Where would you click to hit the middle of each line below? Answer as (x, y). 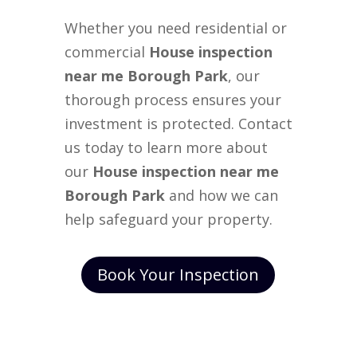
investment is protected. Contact (178, 123)
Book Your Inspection (178, 274)
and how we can (223, 195)
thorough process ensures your (173, 99)
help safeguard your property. (168, 219)
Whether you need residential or (175, 27)
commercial (104, 51)
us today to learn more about (166, 147)
